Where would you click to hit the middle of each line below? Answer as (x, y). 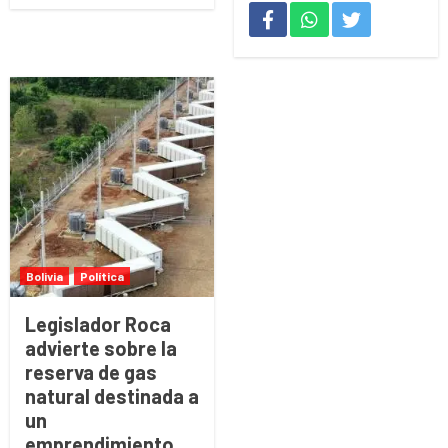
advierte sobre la (101, 348)
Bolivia (44, 276)
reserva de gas (91, 372)
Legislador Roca (98, 324)
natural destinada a (112, 396)
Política (102, 276)
